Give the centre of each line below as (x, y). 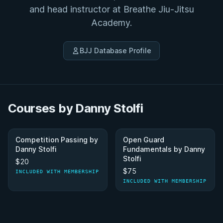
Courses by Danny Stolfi (76, 108)
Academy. (111, 23)
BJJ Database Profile (115, 51)
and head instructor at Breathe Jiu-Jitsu (111, 9)
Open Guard (144, 140)
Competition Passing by (57, 140)
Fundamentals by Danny (164, 149)
